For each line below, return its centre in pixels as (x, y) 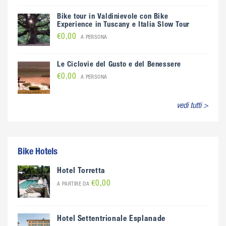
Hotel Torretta (81, 172)
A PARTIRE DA (74, 184)
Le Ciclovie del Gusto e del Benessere (119, 65)
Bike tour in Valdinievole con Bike (113, 17)
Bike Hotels (38, 152)
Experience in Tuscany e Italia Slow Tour (123, 25)
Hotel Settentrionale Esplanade (111, 219)
